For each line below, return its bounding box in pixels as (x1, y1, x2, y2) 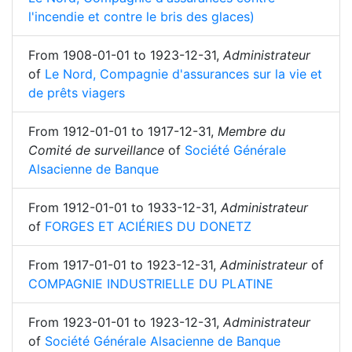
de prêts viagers (28, 85, 125, 101)
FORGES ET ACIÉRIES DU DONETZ (45, 218, 251, 234)
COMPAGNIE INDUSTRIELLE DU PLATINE (28, 276, 273, 291)
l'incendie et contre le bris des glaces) (28, 9, 255, 24)
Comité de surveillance (28, 142, 164, 158)
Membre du (218, 123, 285, 139)
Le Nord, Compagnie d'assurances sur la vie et (45, 66, 322, 82)
